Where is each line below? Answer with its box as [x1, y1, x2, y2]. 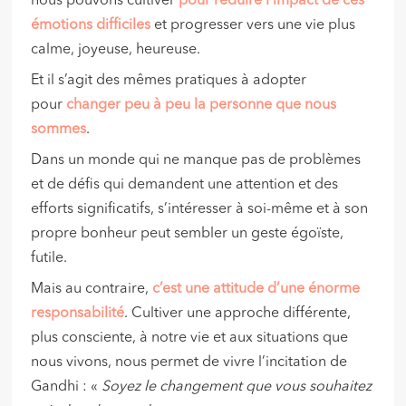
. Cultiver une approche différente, [124, 306, 352, 322]
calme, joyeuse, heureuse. [31, 43, 201, 58]
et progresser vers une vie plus [150, 18, 356, 34]
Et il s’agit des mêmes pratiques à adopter [31, 73, 307, 89]
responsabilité [31, 306, 125, 322]
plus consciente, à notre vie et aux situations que [31, 331, 349, 346]
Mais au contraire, [31, 282, 153, 297]
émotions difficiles [31, 18, 151, 34]
